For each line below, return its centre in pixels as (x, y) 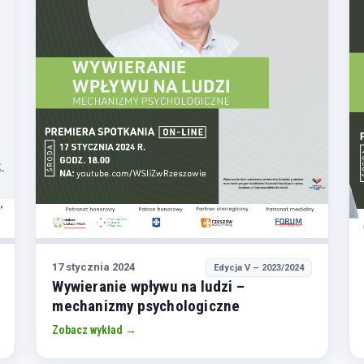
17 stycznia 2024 (94, 267)
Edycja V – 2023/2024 (258, 267)
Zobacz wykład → (95, 329)
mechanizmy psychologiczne (146, 305)
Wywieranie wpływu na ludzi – (148, 286)
